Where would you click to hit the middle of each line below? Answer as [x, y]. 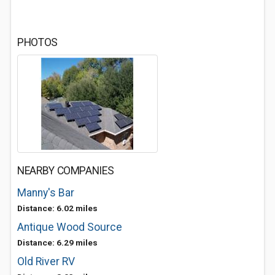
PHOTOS [37, 42]
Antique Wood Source [70, 227]
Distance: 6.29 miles [57, 242]
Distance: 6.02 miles [57, 208]
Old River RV [46, 261]
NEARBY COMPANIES [66, 171]
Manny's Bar [46, 193]
